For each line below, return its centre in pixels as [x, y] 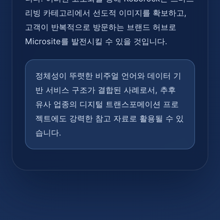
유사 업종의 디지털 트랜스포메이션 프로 [107, 104]
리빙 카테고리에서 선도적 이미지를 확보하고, [106, 13]
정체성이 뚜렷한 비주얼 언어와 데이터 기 [108, 75]
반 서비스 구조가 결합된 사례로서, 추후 [106, 90]
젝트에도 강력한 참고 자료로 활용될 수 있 [110, 118]
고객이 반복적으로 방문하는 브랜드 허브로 [101, 27]
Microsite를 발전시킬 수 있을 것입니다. [96, 41]
